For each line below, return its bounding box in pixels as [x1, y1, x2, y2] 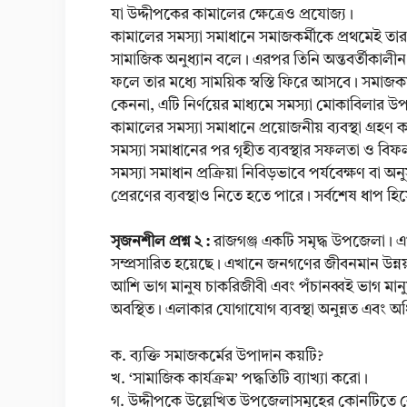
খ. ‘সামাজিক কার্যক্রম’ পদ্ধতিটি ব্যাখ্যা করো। [111, 371, 368, 387]
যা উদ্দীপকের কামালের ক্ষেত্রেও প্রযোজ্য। [111, 6, 353, 23]
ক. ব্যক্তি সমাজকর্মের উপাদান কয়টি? [111, 348, 323, 364]
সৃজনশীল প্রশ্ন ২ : [111, 234, 213, 251]
